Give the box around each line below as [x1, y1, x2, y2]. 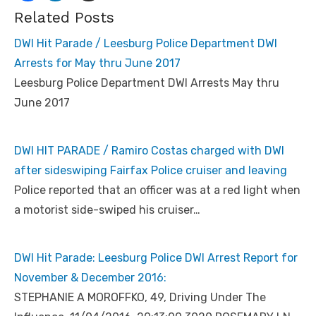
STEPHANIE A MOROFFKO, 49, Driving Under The [14, 291, 266, 305]
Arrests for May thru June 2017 [14, 56, 181, 71]
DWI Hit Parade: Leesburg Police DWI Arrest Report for [14, 251, 298, 265]
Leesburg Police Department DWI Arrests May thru [14, 76, 279, 90]
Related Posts [14, 8, 114, 27]
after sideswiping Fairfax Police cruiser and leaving [14, 164, 287, 178]
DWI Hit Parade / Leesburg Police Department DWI [14, 37, 277, 51]
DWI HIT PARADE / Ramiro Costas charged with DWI [14, 144, 284, 158]
